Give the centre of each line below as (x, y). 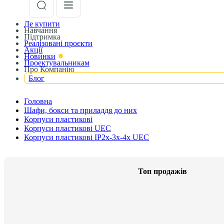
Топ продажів (162, 171)
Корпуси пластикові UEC (67, 128)
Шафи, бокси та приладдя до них (80, 110)
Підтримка (42, 37)
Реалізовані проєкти (58, 43)
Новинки (40, 56)
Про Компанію (49, 69)
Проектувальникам (57, 63)
